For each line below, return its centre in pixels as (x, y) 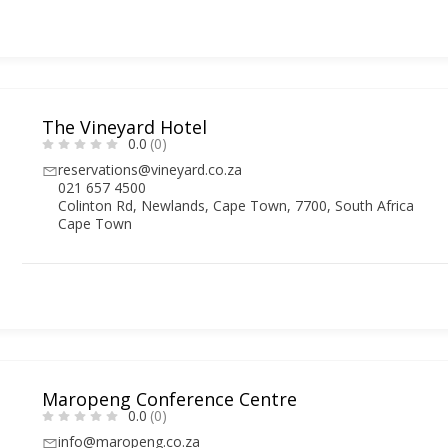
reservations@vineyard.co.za (150, 169)
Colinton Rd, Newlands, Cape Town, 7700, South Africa (236, 205)
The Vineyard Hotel (125, 126)
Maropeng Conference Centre (170, 398)
